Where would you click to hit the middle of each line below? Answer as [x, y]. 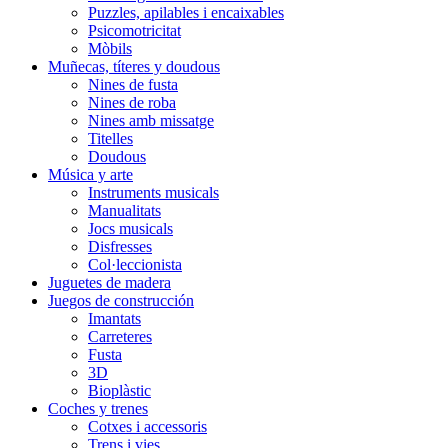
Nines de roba [132, 102]
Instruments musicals [153, 192]
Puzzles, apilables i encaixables [186, 12]
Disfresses [120, 246]
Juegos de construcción [121, 300]
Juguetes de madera [109, 282]
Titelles [110, 138]
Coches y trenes [98, 408]
